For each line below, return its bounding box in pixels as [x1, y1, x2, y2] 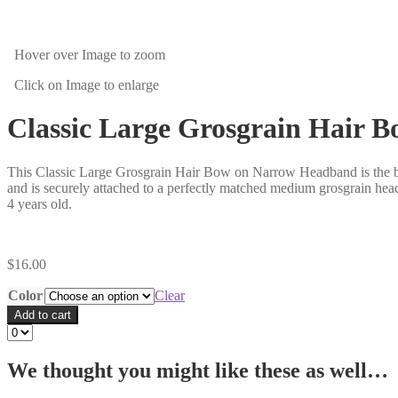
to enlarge [100, 77, 159, 92]
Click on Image [14, 77, 100, 92]
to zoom [116, 47, 165, 62]
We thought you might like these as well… [7, 358, 388, 382]
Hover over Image [14, 47, 116, 62]
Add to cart [14, 307, 71, 322]
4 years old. [7, 195, 72, 211]
